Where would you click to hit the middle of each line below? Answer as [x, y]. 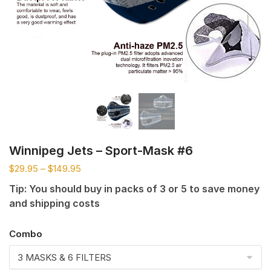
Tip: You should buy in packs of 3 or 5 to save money [134, 188]
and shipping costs [54, 203]
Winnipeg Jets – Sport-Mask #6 [101, 150]
